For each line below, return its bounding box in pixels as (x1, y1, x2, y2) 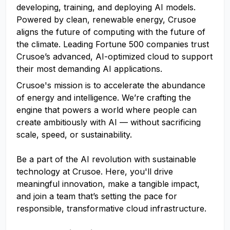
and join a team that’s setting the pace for (16, 191, 177, 201)
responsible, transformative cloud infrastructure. (16, 203, 206, 214)
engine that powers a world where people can (16, 105, 197, 115)
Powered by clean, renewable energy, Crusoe (16, 14, 196, 25)
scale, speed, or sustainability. (16, 129, 132, 140)
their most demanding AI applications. (16, 64, 162, 74)
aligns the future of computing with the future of (16, 27, 205, 37)
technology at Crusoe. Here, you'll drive (16, 166, 173, 177)
